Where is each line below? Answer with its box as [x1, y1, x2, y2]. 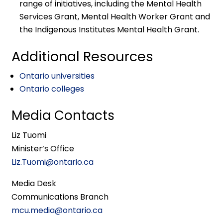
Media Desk [11, 178, 57, 189]
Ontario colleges [19, 83, 85, 95]
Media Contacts [11, 107, 115, 124]
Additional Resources [11, 47, 154, 66]
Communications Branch [11, 191, 109, 203]
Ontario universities [19, 70, 95, 82]
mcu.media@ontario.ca [11, 205, 103, 216]
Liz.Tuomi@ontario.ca [11, 156, 94, 168]
